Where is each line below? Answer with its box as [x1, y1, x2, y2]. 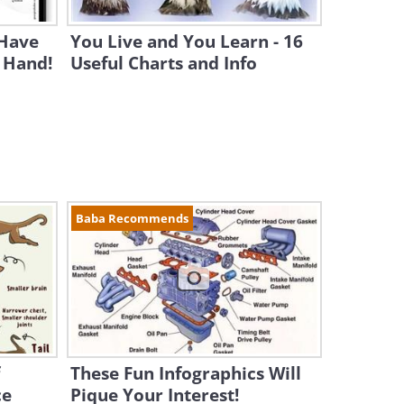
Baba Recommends [75, 210, 188, 226]
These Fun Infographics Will [69, 362, 301, 385]
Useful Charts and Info [69, 51, 257, 75]
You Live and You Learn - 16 [69, 30, 303, 53]
